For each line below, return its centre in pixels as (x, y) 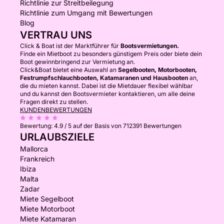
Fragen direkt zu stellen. (54, 102)
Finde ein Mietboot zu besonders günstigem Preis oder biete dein (111, 54)
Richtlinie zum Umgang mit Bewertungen (86, 13)
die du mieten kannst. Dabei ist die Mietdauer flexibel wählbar (106, 86)
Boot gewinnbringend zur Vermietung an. (77, 62)
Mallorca (34, 149)
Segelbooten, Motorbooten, (157, 70)
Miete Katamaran (48, 219)
